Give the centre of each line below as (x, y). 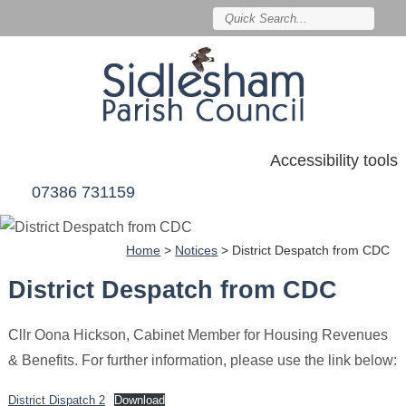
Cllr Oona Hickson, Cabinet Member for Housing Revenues (198, 335)
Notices (197, 251)
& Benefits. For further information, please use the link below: (202, 361)
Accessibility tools (334, 161)
